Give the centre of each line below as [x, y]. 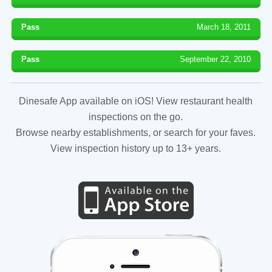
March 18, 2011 [224, 27]
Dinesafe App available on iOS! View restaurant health [136, 101]
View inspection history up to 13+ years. [136, 148]
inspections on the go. [136, 117]
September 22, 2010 [216, 59]
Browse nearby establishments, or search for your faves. [136, 132]
